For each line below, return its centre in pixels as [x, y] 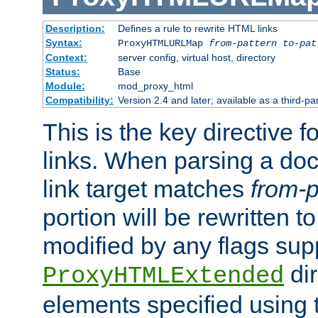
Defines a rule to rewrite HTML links [197, 29]
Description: [75, 29]
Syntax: [64, 43]
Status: [62, 72]
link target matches [147, 189]
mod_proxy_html [155, 86]
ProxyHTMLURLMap [163, 44]
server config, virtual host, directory [196, 58]
